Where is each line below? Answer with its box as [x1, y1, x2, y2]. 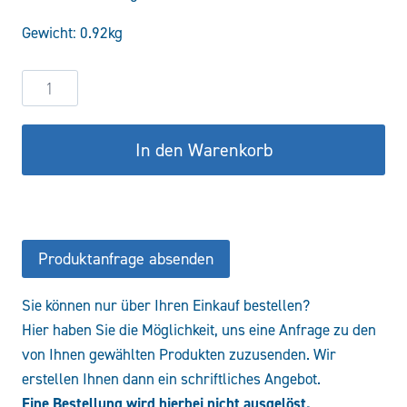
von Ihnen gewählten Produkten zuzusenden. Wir [22, 345, 336, 364]
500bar [21, 170, 67, 188]
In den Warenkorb [134, 139, 273, 161]
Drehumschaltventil [21, 121, 148, 139]
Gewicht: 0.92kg [22, 24, 123, 42]
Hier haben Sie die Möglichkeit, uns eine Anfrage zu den [22, 321, 376, 340]
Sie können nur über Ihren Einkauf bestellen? [22, 296, 310, 315]
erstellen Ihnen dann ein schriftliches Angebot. [22, 370, 321, 389]
